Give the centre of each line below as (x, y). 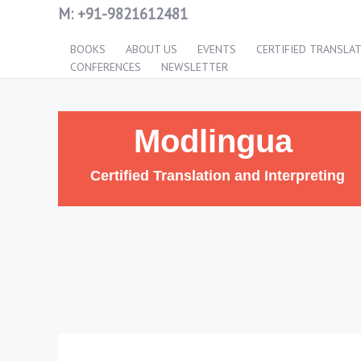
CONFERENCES (106, 67)
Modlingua (214, 141)
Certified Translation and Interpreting (218, 176)
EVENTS (217, 49)
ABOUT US (151, 49)
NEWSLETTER (195, 67)
